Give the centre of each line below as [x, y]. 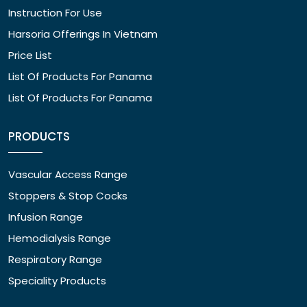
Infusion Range [46, 217]
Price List [30, 55]
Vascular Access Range [68, 174]
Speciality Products [57, 280]
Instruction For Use [55, 12]
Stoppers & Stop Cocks [68, 195]
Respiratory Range [55, 259]
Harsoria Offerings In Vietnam [83, 34]
